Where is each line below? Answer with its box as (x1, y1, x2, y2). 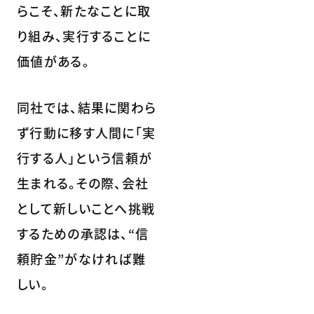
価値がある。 (17, 52, 90, 70)
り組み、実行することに (17, 27, 151, 45)
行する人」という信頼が (17, 149, 153, 167)
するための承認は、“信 (17, 224, 149, 243)
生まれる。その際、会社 (17, 174, 149, 192)
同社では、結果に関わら (17, 98, 157, 116)
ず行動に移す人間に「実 (17, 123, 156, 142)
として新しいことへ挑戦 (17, 199, 156, 217)
